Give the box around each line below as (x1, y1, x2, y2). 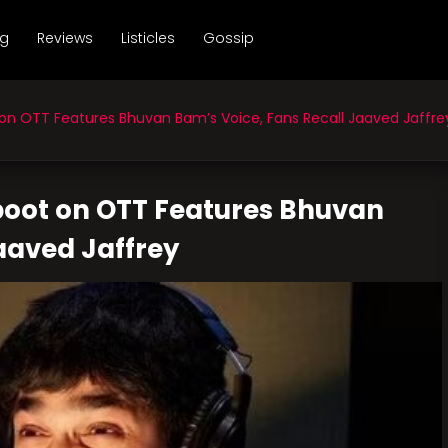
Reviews (37, 28, 93, 48)
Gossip (203, 28, 254, 48)
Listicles (121, 28, 175, 48)
